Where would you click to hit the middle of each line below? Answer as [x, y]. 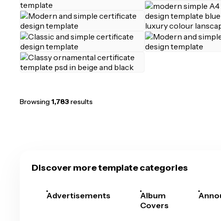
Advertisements [78, 195]
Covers [154, 205]
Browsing [36, 102]
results [81, 102]
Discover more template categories [110, 168]
